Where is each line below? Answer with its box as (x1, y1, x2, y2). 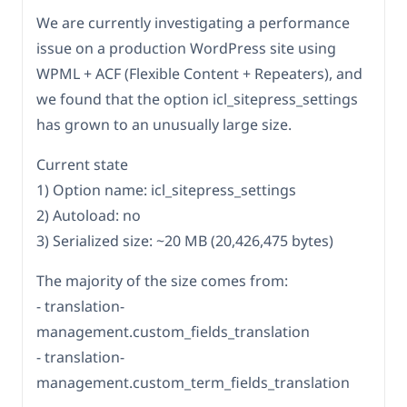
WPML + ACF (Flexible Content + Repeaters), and (36, 64, 362, 84)
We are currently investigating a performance (36, 13, 350, 34)
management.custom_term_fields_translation (36, 372, 350, 393)
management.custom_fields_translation (36, 322, 310, 342)
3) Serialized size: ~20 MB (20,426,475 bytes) (36, 231, 333, 252)
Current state (36, 154, 128, 175)
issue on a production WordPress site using (36, 38, 336, 59)
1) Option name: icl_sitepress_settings (36, 180, 296, 201)
